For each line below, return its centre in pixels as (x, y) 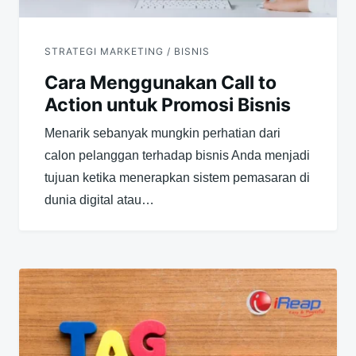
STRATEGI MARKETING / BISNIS (127, 51)
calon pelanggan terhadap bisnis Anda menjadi (177, 155)
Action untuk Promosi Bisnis (168, 104)
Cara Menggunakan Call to (161, 82)
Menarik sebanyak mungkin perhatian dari (163, 133)
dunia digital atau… (99, 199)
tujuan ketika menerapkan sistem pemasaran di (177, 177)
